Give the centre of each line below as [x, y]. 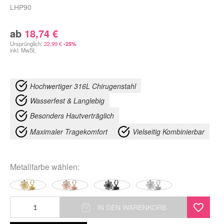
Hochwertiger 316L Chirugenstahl [83, 86]
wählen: [64, 167]
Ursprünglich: [27, 43]
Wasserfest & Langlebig [67, 100]
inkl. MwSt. [23, 50]
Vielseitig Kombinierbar [168, 131]
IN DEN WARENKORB [131, 207]
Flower [20, 217]
